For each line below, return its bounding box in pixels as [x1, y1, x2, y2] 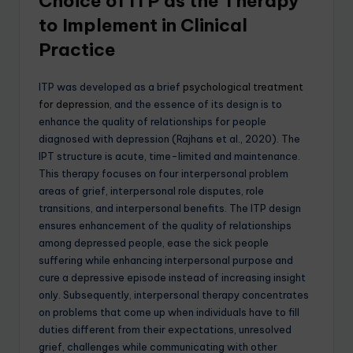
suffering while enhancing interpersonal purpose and [39, 253, 293, 266]
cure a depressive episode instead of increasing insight [39, 270, 306, 284]
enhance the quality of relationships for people [39, 114, 266, 128]
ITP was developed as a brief [39, 80, 180, 93]
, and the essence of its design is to [110, 97, 282, 110]
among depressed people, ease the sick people [39, 236, 269, 249]
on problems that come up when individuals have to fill [39, 305, 299, 318]
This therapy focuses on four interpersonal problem [39, 166, 288, 180]
